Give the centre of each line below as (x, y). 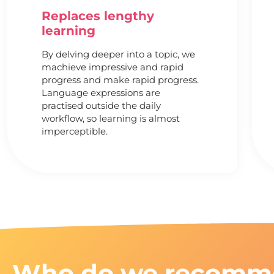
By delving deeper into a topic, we (118, 54)
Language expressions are (101, 92)
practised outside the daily (101, 105)
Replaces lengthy (98, 16)
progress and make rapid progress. (120, 80)
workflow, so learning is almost (110, 118)
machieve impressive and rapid (112, 67)
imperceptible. (74, 131)
